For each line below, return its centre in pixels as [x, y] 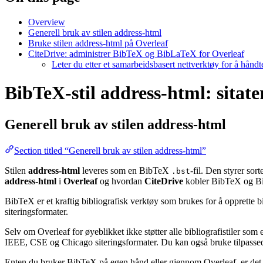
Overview [47, 22]
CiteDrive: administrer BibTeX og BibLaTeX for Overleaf [136, 53]
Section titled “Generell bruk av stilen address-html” [110, 150]
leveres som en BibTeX [126, 170]
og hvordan [121, 181]
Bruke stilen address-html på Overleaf [98, 43]
